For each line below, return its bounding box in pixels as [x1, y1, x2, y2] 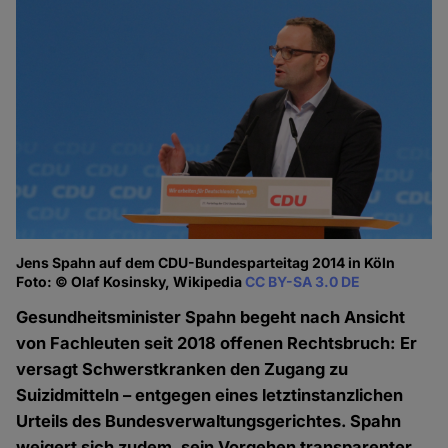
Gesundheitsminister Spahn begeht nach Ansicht [16, 307, 406, 328]
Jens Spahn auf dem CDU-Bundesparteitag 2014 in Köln [16, 254, 396, 272]
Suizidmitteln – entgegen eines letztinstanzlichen [16, 385, 404, 406]
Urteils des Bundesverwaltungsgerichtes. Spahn [16, 411, 402, 432]
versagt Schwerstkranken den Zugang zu [16, 359, 349, 380]
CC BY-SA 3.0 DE [245, 273, 361, 291]
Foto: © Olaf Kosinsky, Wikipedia [16, 273, 246, 291]
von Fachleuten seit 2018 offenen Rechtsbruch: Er [16, 333, 418, 354]
